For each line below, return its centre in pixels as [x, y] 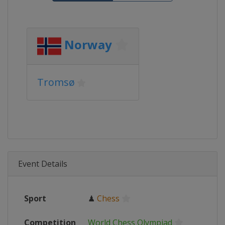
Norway [88, 45]
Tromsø [56, 82]
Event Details [43, 164]
